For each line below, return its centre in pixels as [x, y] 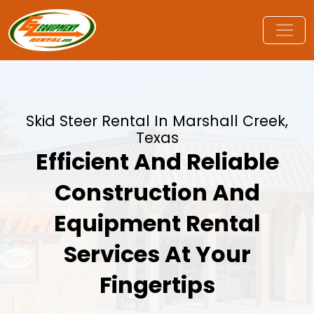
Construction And [157, 192]
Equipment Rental [157, 223]
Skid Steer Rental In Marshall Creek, [157, 121]
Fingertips [157, 285]
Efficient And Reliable [157, 162]
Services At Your [157, 254]
